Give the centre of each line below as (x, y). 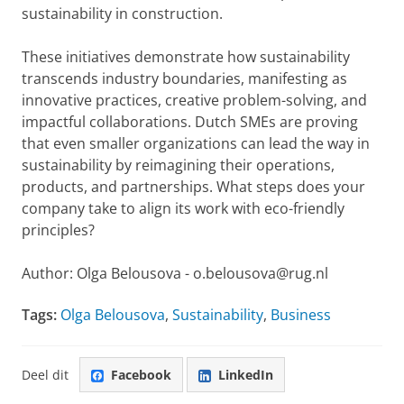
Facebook (141, 374)
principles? (58, 230)
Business (301, 315)
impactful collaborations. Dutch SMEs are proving (190, 122)
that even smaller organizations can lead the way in (196, 143)
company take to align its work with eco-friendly (183, 208)
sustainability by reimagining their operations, (178, 165)
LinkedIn (246, 374)
